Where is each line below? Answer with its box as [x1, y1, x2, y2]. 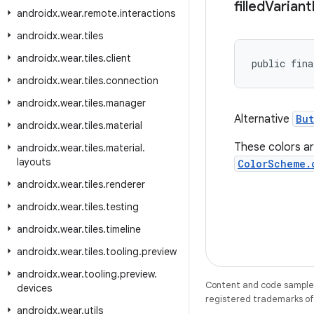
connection [106, 74, 158, 87]
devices [17, 282, 52, 294]
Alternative [234, 112, 292, 126]
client [106, 52, 131, 64]
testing [106, 200, 139, 213]
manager [106, 97, 146, 109]
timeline [106, 223, 141, 235]
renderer [106, 178, 145, 191]
